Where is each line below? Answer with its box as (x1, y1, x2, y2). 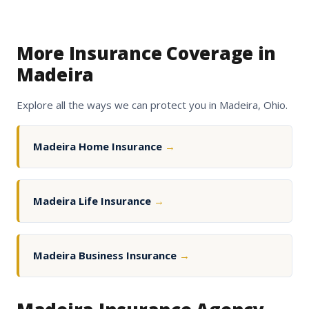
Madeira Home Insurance (33, 139, 165, 154)
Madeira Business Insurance (33, 248, 179, 263)
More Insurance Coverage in (17, 41, 277, 66)
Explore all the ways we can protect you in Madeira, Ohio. (17, 98, 288, 112)
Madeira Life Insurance (33, 194, 154, 208)
